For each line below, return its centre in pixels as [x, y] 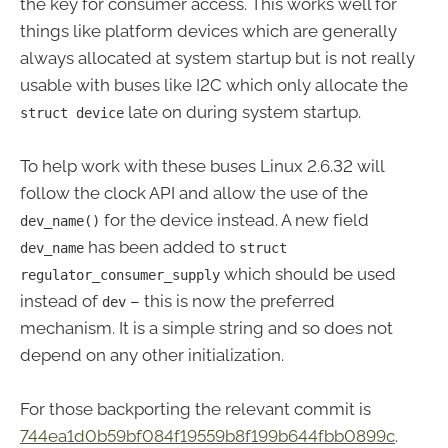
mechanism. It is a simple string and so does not [206, 328]
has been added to [161, 247]
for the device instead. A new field [234, 220]
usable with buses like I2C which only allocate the [214, 85]
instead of [61, 301]
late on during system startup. [242, 112]
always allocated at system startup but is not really [217, 58]
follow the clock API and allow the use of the [194, 193]
